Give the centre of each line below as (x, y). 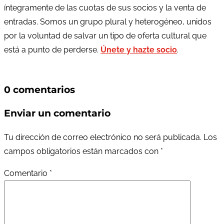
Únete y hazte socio (139, 50)
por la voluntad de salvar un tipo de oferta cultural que (105, 36)
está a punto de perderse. (52, 50)
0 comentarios (39, 90)
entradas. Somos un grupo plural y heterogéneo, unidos (108, 22)
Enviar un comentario (57, 113)
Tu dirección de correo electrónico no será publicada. (103, 137)
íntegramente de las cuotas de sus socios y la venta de (105, 8)
